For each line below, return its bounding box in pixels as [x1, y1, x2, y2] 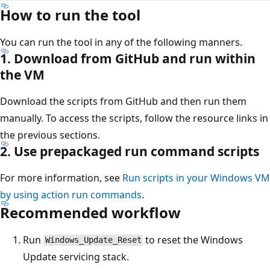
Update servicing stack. [23, 250, 129, 263]
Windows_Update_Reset [45, 235, 142, 245]
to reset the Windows [143, 233, 243, 246]
